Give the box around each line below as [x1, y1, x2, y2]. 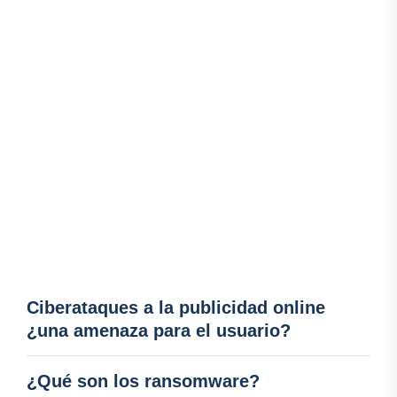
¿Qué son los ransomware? [27, 371, 260, 392]
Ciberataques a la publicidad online [27, 298, 325, 318]
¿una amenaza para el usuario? [27, 321, 291, 341]
